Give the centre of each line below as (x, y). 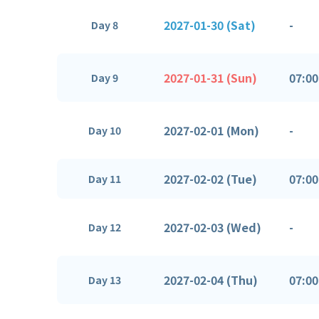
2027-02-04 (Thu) (211, 279)
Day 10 (105, 130)
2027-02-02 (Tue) (210, 178)
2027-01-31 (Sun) (210, 77)
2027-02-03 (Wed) (213, 227)
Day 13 (105, 280)
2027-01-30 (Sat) (210, 25)
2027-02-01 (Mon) (211, 130)
